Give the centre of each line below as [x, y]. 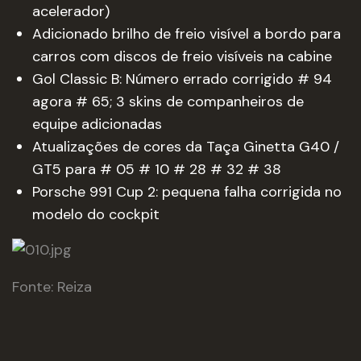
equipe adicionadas [97, 124]
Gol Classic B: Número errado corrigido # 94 [182, 79]
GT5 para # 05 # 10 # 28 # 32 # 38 [157, 169]
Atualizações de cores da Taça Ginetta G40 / [186, 147]
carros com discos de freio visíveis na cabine [182, 56]
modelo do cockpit [96, 214]
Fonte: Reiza [52, 287]
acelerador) [71, 11]
